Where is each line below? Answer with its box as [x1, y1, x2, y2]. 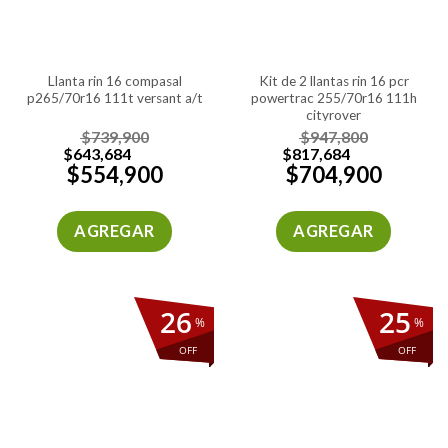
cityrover [306, 107, 361, 124]
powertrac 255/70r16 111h [250, 90, 417, 107]
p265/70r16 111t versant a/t [26, 90, 203, 107]
